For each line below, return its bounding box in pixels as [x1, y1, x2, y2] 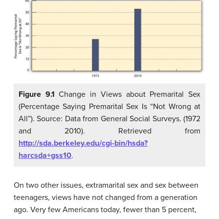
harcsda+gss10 [19, 151, 71, 161]
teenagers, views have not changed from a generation [14, 193, 197, 203]
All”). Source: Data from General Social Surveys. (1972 [19, 114, 200, 124]
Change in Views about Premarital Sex [54, 89, 201, 100]
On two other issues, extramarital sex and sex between [14, 180, 198, 191]
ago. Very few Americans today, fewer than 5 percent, [14, 205, 197, 215]
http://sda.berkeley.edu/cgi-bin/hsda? [19, 138, 148, 149]
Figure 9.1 [19, 89, 55, 100]
